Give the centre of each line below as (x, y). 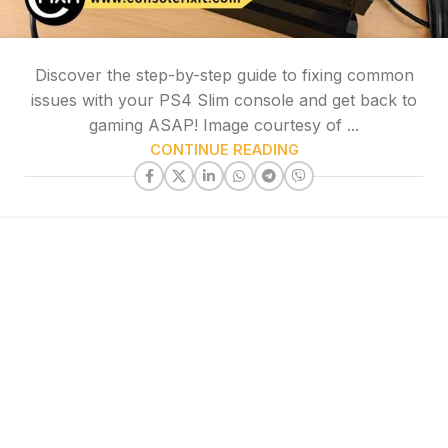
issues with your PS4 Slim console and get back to (224, 100)
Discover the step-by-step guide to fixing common (224, 75)
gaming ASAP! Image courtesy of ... (224, 125)
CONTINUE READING (224, 150)
